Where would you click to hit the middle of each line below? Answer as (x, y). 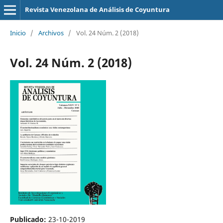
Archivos (51, 33)
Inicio (18, 33)
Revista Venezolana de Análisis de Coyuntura (97, 9)
